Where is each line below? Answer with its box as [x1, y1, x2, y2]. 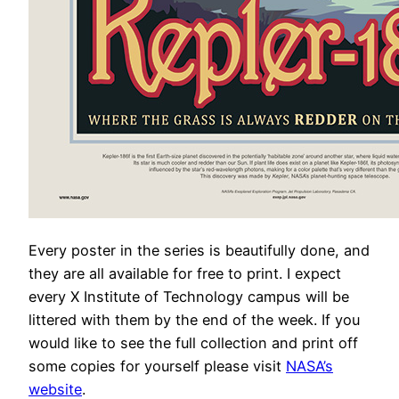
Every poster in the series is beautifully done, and [28, 240, 370, 259]
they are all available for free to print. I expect [28, 264, 341, 282]
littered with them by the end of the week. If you [28, 310, 360, 329]
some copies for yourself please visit [28, 356, 286, 375]
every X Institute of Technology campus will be [28, 287, 349, 305]
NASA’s [286, 356, 333, 375]
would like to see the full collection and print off [28, 333, 358, 352]
